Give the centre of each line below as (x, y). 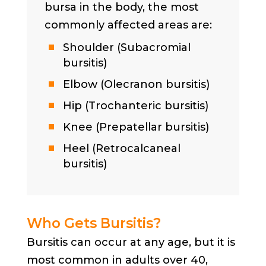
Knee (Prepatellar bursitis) (136, 127)
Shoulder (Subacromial (126, 47)
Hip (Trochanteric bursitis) (135, 105)
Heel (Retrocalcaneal (121, 148)
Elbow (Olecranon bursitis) (136, 84)
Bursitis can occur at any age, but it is (131, 242)
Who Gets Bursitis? (94, 223)
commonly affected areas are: (128, 25)
